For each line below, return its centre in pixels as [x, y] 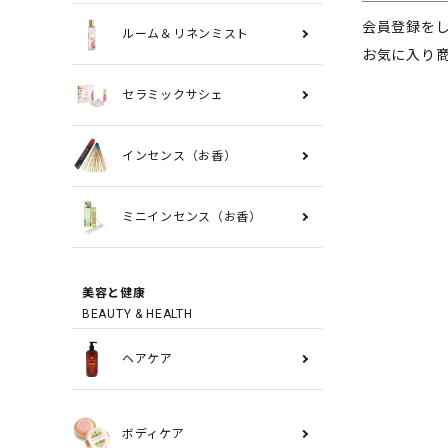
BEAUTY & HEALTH [137, 314]
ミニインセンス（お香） [192, 217]
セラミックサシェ [173, 95]
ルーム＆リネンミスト [185, 34]
